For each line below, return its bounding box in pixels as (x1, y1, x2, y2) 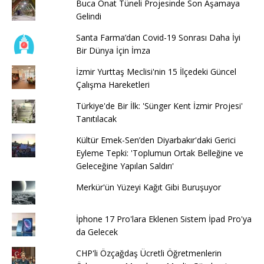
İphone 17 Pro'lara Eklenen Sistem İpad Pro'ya (75, 213, 252, 225)
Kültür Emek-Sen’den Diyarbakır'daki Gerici (75, 134, 236, 146)
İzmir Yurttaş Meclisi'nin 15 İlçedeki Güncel (75, 65, 236, 77)
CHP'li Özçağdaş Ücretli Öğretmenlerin (75, 247, 222, 259)
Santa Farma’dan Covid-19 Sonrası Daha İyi (75, 31, 240, 43)
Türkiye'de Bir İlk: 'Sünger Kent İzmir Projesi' (75, 100, 243, 111)
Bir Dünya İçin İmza (75, 44, 150, 56)
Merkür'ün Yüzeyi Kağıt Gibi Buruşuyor (75, 181, 221, 193)
